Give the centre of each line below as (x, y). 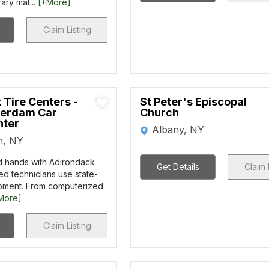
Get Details (178, 167)
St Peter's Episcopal (194, 102)
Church (160, 113)
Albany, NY (178, 130)
